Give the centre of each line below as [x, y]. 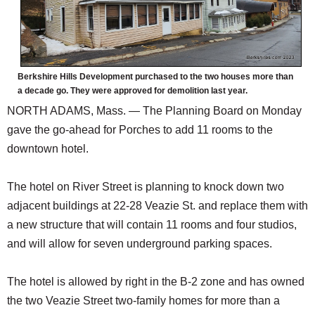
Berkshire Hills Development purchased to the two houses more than [155, 77]
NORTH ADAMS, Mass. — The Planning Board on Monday [154, 111]
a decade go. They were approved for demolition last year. [133, 91]
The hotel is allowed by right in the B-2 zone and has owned [156, 282]
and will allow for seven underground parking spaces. [140, 244]
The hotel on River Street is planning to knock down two [146, 187]
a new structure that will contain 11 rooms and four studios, [152, 225]
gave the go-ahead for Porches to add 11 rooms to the [140, 130]
